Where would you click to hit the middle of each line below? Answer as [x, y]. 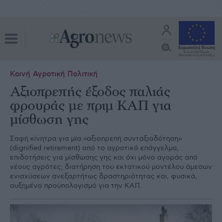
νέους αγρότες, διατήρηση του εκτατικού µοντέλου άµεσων [111, 167]
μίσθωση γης [49, 120]
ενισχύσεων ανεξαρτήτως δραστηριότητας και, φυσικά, [104, 176]
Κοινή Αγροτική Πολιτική [54, 74]
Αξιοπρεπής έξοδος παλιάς [90, 92]
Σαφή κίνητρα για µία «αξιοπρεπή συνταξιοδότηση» [96, 139]
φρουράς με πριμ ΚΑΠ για [91, 106]
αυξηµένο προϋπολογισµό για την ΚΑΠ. [76, 186]
